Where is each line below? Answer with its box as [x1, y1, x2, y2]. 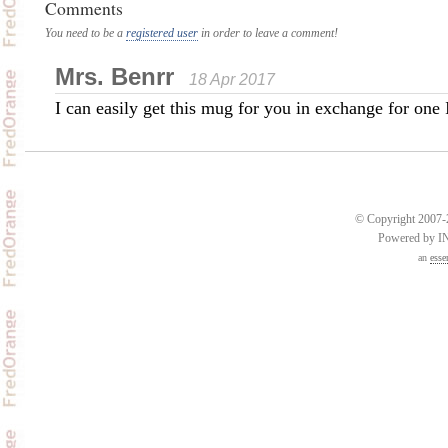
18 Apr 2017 [180, 70, 275, 89]
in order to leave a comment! [197, 26, 338, 41]
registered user [125, 26, 198, 41]
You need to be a [44, 26, 126, 41]
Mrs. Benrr [54, 63, 174, 91]
